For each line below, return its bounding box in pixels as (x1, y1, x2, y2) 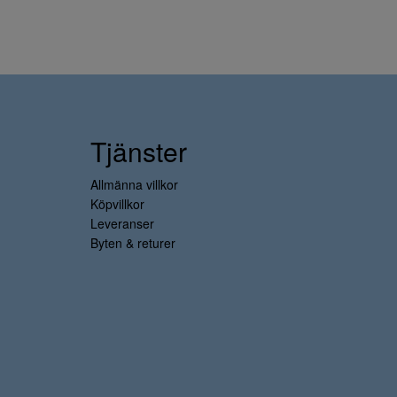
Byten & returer (90, 234, 175, 252)
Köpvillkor (90, 195, 144, 213)
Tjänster (90, 132, 187, 170)
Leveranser (90, 214, 154, 232)
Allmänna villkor (90, 175, 178, 193)
